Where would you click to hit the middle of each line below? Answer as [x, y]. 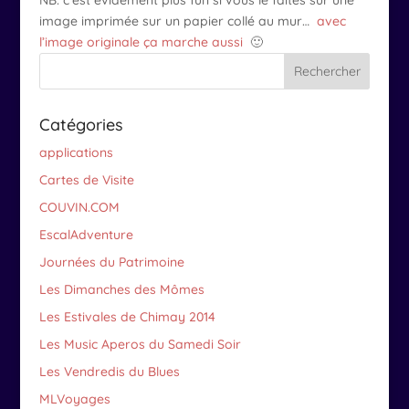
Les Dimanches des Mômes [121, 289]
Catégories [81, 124]
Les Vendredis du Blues [109, 371]
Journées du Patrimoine [111, 262]
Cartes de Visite [86, 179]
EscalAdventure [86, 234]
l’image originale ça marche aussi [141, 42]
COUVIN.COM [79, 207]
